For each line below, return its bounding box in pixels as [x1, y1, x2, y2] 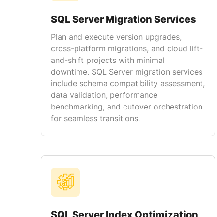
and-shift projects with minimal [51, 55, 165, 65]
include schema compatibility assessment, [51, 78, 205, 88]
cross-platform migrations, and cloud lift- [51, 44, 203, 53]
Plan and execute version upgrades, [51, 32, 182, 42]
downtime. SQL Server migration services [51, 67, 202, 77]
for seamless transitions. [51, 113, 140, 123]
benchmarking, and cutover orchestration [51, 102, 202, 111]
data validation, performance [51, 90, 157, 100]
